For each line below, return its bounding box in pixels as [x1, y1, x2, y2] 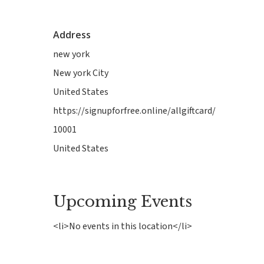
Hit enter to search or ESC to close [53, 133, 192, 147]
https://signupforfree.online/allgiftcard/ [53, 104, 216, 118]
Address [53, 28, 91, 42]
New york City [53, 67, 108, 80]
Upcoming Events [53, 192, 192, 212]
